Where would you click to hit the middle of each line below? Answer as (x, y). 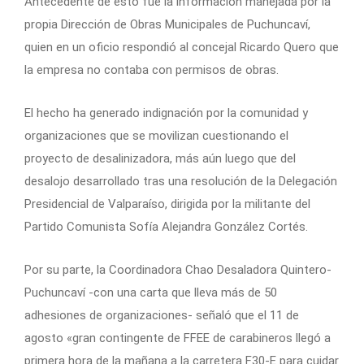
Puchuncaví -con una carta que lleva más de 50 (151, 292)
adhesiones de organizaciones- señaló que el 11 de (162, 315)
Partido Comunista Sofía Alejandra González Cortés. (166, 226)
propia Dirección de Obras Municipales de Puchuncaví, (167, 24)
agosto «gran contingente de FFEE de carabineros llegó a (178, 338)
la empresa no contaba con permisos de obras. (152, 69)
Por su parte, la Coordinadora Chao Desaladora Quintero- (178, 269)
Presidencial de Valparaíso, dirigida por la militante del (167, 204)
